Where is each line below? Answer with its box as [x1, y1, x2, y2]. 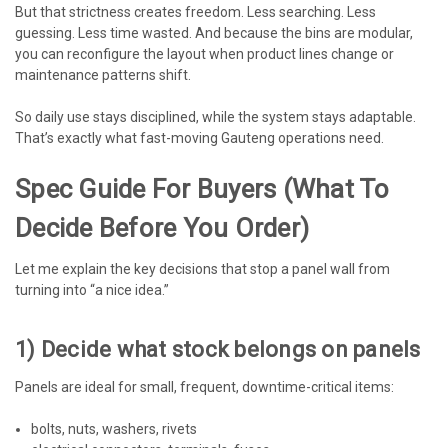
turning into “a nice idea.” [15, 281, 169, 298]
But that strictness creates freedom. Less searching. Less [15, 3, 376, 20]
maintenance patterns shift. [15, 66, 191, 83]
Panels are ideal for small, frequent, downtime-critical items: [15, 378, 394, 395]
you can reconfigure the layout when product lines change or [15, 45, 394, 62]
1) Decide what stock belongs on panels [15, 336, 421, 362]
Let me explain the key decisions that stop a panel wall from [15, 260, 390, 277]
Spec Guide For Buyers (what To [15, 173, 390, 204]
